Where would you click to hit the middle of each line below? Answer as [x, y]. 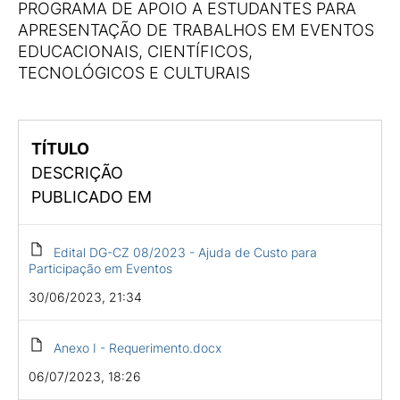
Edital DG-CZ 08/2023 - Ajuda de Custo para [185, 252]
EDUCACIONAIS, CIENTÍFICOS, [135, 51]
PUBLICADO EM [91, 196]
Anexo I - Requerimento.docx [137, 347]
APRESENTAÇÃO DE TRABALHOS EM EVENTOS [196, 30]
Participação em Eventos [100, 268]
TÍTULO [60, 148]
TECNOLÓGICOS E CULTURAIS [134, 73]
